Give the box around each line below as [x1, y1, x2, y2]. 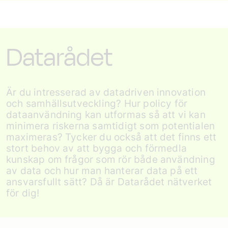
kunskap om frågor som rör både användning [6, 154, 215, 165]
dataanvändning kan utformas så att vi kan [6, 109, 206, 121]
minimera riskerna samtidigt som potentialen [6, 120, 215, 132]
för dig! [6, 187, 40, 199]
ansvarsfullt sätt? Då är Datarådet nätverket [6, 176, 212, 188]
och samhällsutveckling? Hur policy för [6, 98, 188, 109]
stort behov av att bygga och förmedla [6, 142, 187, 154]
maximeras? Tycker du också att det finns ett [6, 131, 217, 143]
